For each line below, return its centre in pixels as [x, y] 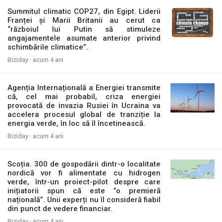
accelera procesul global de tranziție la [84, 114]
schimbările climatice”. [48, 47]
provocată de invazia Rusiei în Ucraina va [84, 106]
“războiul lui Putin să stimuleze [84, 29]
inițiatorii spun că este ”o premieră [84, 191]
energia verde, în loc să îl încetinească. [76, 123]
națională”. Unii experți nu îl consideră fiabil [84, 200]
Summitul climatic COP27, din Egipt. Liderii [84, 11]
